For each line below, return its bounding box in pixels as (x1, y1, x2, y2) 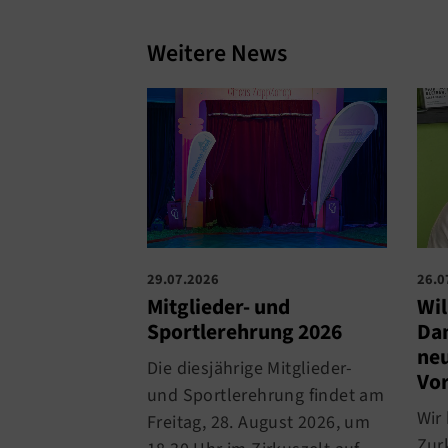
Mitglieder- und (147, 291, 290, 323)
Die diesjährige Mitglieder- (147, 355, 353, 381)
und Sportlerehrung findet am (147, 382, 385, 408)
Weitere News (147, 36, 287, 72)
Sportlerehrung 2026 (147, 316, 342, 348)
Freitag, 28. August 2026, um (147, 409, 371, 435)
